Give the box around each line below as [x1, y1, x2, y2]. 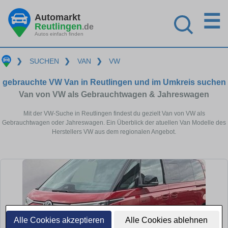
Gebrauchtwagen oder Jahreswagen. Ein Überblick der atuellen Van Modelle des [2, 119, 226, 126]
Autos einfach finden [35, 31, 83, 37]
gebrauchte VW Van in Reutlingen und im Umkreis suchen [2, 77, 226, 87]
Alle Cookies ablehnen [125, 216, 208, 224]
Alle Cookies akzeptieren [13, 216, 104, 224]
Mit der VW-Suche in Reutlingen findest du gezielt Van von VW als [23, 109, 205, 117]
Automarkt [35, 12, 80, 22]
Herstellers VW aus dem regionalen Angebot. [52, 128, 176, 135]
